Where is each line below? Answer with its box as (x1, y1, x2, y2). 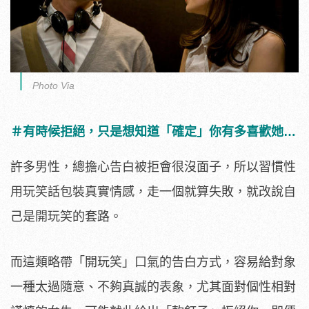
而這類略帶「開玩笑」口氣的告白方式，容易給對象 (10, 255, 296, 269)
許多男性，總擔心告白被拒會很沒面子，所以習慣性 (10, 159, 296, 174)
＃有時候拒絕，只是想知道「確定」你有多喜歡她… (10, 124, 296, 139)
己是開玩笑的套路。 (10, 209, 122, 223)
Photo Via (32, 79, 74, 91)
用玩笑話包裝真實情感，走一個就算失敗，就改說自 (10, 184, 296, 199)
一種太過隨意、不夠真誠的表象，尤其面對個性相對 (10, 279, 296, 294)
